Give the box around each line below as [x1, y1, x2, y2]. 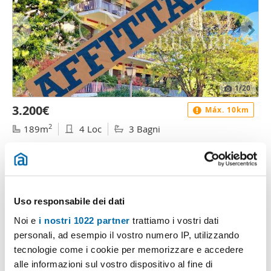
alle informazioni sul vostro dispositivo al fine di [14, 258, 213, 269]
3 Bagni [126, 123, 160, 135]
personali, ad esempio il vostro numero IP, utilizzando [14, 229, 239, 240]
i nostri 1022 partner [39, 215, 130, 226]
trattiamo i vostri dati [129, 215, 219, 226]
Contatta [130, 164, 168, 175]
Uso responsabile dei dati [14, 196, 125, 207]
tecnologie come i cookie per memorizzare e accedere [14, 244, 244, 255]
